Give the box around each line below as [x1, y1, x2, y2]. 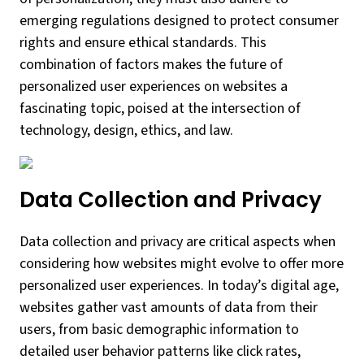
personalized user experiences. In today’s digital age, [19, 275, 339, 296]
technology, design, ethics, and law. [19, 120, 233, 141]
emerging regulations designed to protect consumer [19, 11, 339, 31]
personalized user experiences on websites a [19, 76, 288, 97]
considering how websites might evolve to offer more [19, 253, 344, 274]
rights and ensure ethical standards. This [19, 32, 266, 53]
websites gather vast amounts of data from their [19, 297, 318, 318]
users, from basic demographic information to [19, 319, 299, 340]
